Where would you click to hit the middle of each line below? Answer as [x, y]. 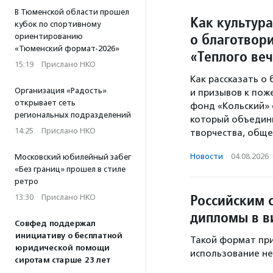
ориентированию [49, 36]
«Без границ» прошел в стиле [70, 169]
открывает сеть [45, 103]
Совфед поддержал [55, 224]
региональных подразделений [73, 115]
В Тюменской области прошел [72, 12]
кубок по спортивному [58, 24]
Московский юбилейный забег [73, 157]
